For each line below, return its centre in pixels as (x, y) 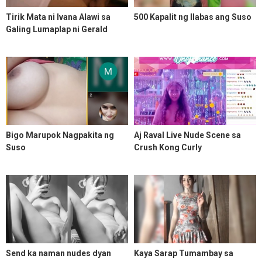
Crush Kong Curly (168, 148)
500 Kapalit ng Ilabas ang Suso (193, 17)
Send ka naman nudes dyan (58, 254)
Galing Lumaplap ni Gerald (57, 30)
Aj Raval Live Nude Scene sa (187, 135)
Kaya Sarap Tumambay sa (184, 254)
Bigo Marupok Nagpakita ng (60, 135)
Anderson (25, 42)
